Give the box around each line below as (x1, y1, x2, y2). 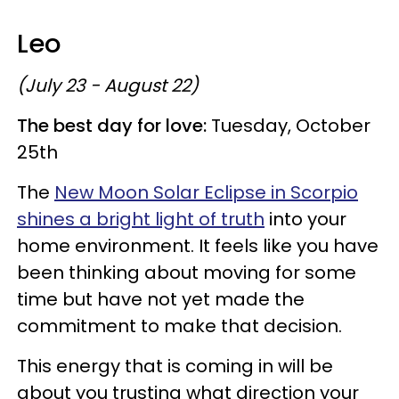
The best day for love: (17, 112, 207, 138)
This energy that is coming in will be (17, 353, 333, 379)
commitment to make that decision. (17, 313, 342, 338)
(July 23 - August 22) (17, 72, 199, 98)
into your (265, 206, 346, 232)
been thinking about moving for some (17, 259, 356, 285)
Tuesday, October (207, 112, 370, 138)
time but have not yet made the (17, 286, 305, 312)
